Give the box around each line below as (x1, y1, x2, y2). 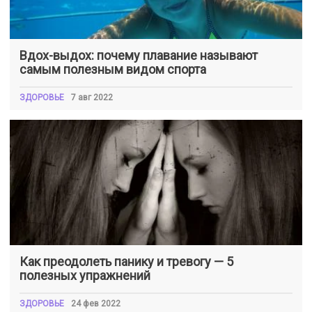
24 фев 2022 (71, 298, 120, 309)
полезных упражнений (19, 267, 150, 283)
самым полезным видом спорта (19, 61, 206, 77)
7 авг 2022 (71, 92, 113, 102)
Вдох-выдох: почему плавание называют (19, 47, 258, 63)
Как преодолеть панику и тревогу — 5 (19, 253, 233, 269)
